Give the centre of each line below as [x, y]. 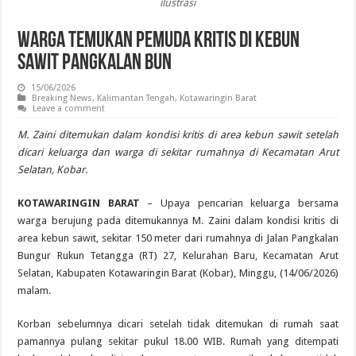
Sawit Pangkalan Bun [95, 63]
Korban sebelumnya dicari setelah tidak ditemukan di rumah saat [178, 323]
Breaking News [62, 98]
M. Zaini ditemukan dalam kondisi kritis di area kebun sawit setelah [178, 134]
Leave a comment [69, 108]
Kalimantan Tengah [136, 98]
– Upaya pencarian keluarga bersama [239, 203]
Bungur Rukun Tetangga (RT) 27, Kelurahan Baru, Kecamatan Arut [178, 255]
